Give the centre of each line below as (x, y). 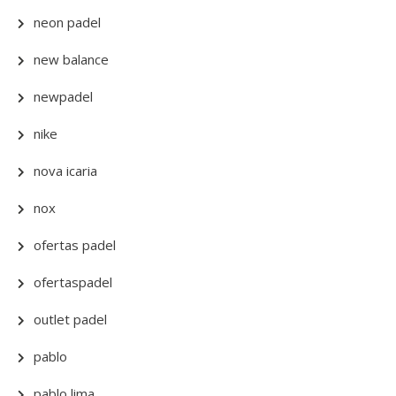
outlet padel (70, 320)
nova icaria (65, 171)
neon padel (67, 23)
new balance (71, 60)
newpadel (63, 97)
